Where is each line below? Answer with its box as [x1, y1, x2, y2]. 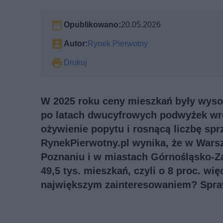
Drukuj [64, 57, 87, 67]
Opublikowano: [64, 19, 121, 29]
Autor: [64, 38, 88, 48]
